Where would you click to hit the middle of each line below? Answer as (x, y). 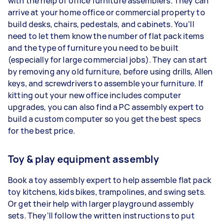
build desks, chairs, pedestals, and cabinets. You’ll (101, 24)
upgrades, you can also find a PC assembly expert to (106, 107)
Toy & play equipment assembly (84, 159)
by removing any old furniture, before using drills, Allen (110, 72)
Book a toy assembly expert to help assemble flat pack (110, 180)
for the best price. (41, 131)
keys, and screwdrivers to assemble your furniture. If (106, 83)
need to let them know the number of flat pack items (106, 36)
